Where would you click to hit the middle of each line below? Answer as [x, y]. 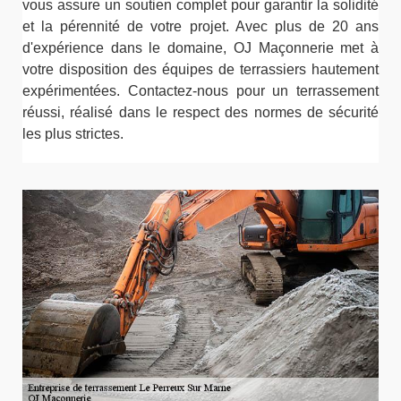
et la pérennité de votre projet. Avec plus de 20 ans [200, 26]
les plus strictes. [73, 133]
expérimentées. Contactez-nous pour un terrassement [200, 90]
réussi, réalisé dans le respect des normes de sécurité [200, 112]
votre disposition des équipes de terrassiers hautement [200, 69]
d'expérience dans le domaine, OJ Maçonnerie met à [200, 47]
